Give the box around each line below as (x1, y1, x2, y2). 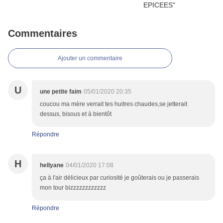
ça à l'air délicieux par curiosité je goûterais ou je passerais (40, 174, 199, 182)
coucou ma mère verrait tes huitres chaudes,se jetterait (40, 101, 187, 108)
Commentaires (8, 28, 77, 39)
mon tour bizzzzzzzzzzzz (40, 184, 106, 192)
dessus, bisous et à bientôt (40, 111, 111, 118)
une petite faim (40, 88, 82, 96)
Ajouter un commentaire (58, 55, 122, 62)
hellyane (40, 162, 64, 169)
